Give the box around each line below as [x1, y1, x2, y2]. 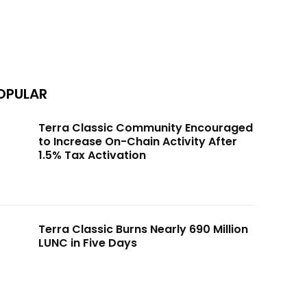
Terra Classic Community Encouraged [38, 120, 253, 136]
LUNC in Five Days [38, 235, 137, 251]
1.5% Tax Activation [38, 147, 146, 163]
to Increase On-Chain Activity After [38, 134, 237, 149]
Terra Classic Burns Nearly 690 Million [38, 221, 248, 238]
